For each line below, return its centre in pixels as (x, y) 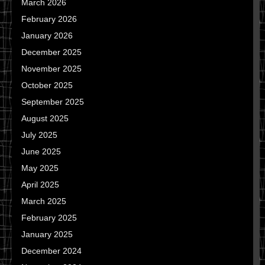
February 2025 (49, 218)
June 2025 (41, 151)
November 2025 (51, 69)
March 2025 (44, 201)
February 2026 (49, 19)
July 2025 (39, 135)
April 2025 (40, 185)
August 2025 (45, 118)
